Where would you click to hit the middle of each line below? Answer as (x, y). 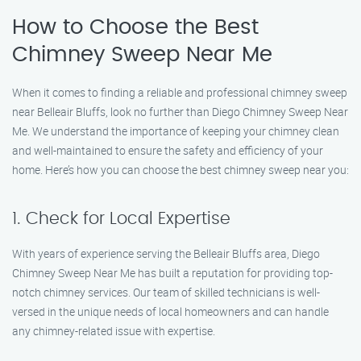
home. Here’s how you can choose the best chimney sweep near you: (180, 170)
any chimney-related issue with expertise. (114, 331)
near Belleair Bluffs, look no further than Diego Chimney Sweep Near (180, 112)
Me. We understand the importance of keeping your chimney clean (176, 131)
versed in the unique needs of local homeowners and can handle (170, 311)
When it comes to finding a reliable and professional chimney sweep (180, 92)
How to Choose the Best (135, 27)
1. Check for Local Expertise (121, 219)
